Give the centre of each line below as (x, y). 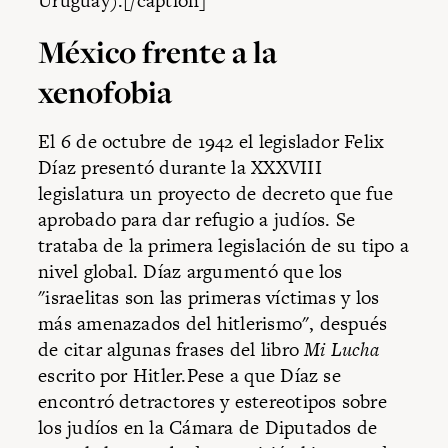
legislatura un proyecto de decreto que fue (216, 194)
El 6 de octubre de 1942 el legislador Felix (211, 142)
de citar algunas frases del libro (171, 350)
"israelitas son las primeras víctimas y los (209, 298)
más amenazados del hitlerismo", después (213, 324)
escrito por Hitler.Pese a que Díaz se (189, 376)
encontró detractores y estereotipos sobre (212, 402)
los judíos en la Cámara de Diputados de (208, 428)
